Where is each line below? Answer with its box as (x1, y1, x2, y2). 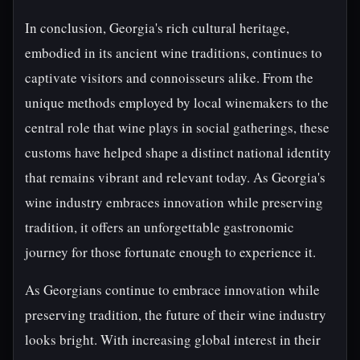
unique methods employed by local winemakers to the (25, 93, 329, 112)
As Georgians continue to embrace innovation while (25, 280, 320, 299)
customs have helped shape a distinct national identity (25, 143, 331, 162)
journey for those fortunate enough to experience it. (25, 243, 316, 261)
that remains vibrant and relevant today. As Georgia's (25, 168, 325, 186)
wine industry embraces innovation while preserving (25, 193, 323, 211)
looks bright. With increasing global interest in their (25, 330, 321, 349)
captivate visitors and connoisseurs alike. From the (25, 68, 313, 87)
